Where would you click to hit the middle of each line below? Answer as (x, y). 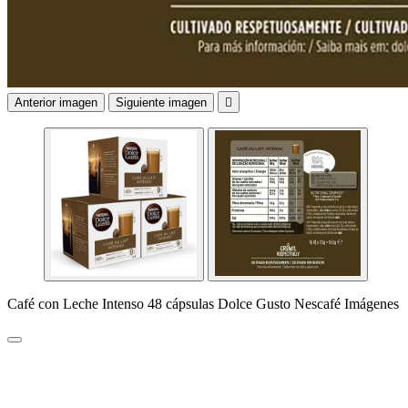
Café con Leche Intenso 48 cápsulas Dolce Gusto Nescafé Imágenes (203, 304)
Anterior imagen (56, 102)
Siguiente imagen (161, 102)
